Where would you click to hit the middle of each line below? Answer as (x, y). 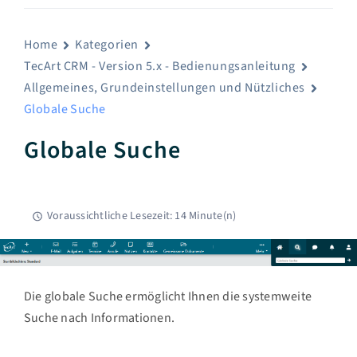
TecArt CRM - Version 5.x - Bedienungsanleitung (160, 66)
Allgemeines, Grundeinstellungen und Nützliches (165, 88)
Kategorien (107, 45)
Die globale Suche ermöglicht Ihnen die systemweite (167, 296)
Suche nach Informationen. (99, 318)
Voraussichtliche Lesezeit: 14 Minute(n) (142, 216)
